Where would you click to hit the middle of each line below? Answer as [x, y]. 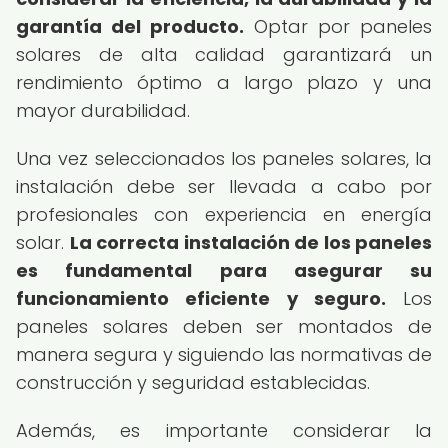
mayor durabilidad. [103, 110]
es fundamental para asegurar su [224, 270]
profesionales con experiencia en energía [224, 214]
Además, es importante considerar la [224, 430]
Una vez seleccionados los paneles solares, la [224, 158]
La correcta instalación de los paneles [250, 242]
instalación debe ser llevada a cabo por [224, 186]
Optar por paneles [338, 26]
